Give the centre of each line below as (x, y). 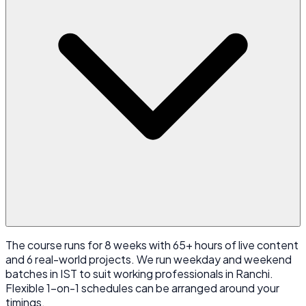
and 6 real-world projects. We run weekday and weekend (149, 259)
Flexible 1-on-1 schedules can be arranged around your (142, 288)
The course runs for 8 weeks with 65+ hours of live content (152, 245)
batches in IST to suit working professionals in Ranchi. (139, 273)
